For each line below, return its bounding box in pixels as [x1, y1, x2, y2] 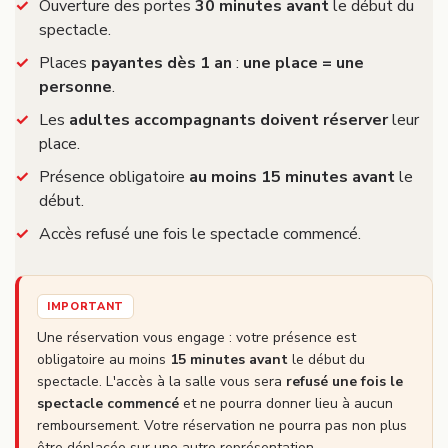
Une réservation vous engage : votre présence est [37, 327, 356, 347]
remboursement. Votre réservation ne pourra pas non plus [37, 415, 407, 435]
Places [39, 51, 91, 74]
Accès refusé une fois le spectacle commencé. [39, 222, 361, 245]
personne [39, 75, 112, 98]
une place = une [243, 51, 364, 74]
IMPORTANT [47, 298, 124, 314]
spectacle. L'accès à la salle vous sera [37, 371, 286, 391]
